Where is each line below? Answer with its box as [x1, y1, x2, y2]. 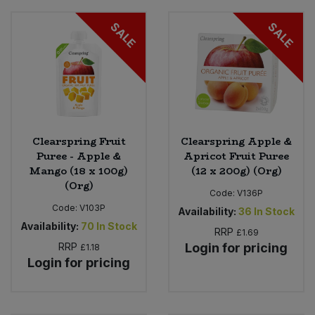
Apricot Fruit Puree [184, 148, 289, 164]
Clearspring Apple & [181, 133, 292, 149]
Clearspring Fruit [32, 133, 126, 149]
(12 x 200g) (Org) [191, 162, 282, 179]
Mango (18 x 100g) [30, 162, 128, 179]
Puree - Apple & [37, 148, 121, 164]
